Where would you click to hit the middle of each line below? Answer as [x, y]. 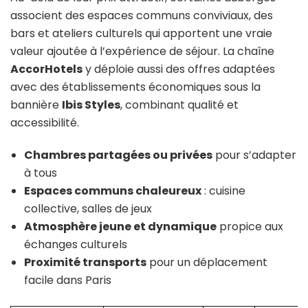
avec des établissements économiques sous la [135, 87]
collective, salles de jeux [88, 208]
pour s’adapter [254, 155]
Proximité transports [85, 262]
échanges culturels [76, 244]
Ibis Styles [91, 104]
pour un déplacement [207, 262]
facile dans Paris [68, 280]
